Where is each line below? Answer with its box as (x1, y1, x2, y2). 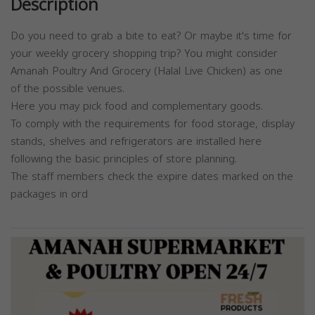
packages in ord (11, 184, 88, 204)
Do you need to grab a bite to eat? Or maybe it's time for (11, 26, 292, 46)
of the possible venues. (11, 79, 124, 98)
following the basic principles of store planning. (11, 149, 237, 169)
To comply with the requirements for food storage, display (11, 114, 295, 134)
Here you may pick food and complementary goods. (11, 96, 263, 116)
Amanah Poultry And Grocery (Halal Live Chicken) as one (11, 61, 283, 81)
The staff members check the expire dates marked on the (11, 167, 293, 186)
